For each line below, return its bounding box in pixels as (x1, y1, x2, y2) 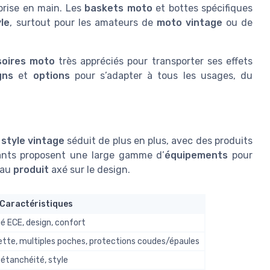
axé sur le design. (49, 164, 130, 176)
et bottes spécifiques (152, 2, 253, 14)
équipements (165, 149, 228, 162)
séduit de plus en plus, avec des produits (64, 135, 253, 147)
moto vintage (156, 16, 222, 28)
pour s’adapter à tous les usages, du (69, 69, 253, 81)
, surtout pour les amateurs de (10, 16, 157, 28)
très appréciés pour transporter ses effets (54, 55, 253, 67)
